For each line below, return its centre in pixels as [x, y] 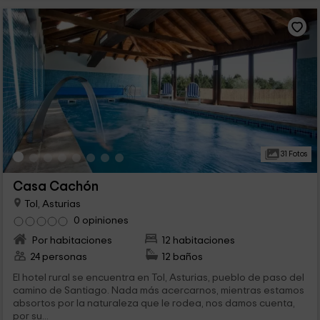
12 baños [182, 257]
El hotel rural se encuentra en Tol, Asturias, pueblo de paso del [158, 278]
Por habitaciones [71, 241]
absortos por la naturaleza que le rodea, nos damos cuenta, [154, 304]
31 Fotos [293, 154]
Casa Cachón [55, 187]
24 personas [58, 257]
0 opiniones [101, 221]
